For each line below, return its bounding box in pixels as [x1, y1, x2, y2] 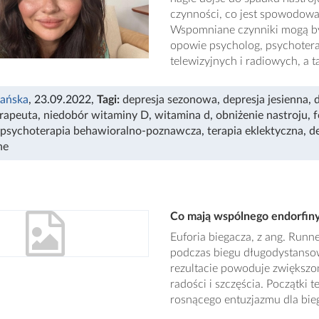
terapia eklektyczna [207, 125, 303, 137]
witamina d [155, 110, 210, 121]
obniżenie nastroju [216, 110, 308, 121]
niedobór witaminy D [43, 110, 149, 121]
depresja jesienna [223, 94, 308, 105]
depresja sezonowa [122, 94, 217, 105]
